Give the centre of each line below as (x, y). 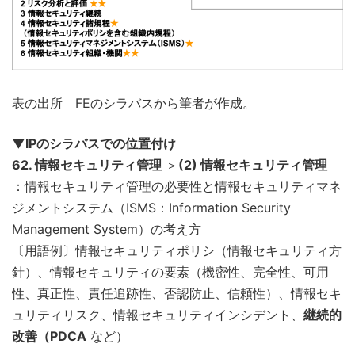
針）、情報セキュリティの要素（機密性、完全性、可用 (170, 271)
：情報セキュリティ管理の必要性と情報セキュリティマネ (177, 186)
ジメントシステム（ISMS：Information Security (151, 207)
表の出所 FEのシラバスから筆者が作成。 (134, 103)
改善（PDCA (49, 336)
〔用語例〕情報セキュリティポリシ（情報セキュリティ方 (177, 250)
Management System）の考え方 (107, 229)
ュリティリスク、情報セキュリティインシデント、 (158, 314)
